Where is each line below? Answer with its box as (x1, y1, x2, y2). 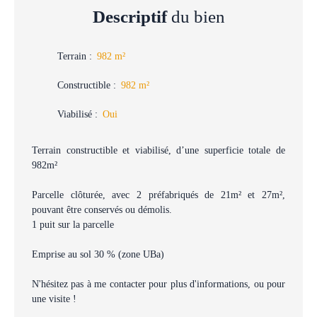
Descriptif (92, 6, 167, 26)
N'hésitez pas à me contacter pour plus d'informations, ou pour (32, 277, 285, 289)
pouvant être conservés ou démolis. (32, 203, 172, 215)
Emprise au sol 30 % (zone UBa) (32, 248, 164, 260)
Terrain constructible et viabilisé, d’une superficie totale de (32, 144, 285, 156)
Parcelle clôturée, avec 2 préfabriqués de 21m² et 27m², (32, 188, 285, 200)
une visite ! (32, 292, 76, 304)
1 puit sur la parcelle (32, 218, 114, 230)
